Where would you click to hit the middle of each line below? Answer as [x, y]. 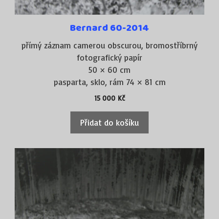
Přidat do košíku [109, 122]
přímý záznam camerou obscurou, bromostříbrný [109, 45]
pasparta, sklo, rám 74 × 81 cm [109, 82]
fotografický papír [109, 57]
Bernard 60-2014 [109, 28]
